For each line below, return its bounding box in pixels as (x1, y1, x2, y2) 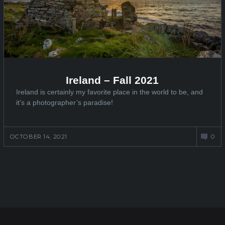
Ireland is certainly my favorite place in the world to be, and (16, 87, 203, 96)
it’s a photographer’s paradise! (16, 98, 113, 106)
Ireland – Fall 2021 (66, 74, 159, 86)
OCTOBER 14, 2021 (10, 133, 67, 140)
